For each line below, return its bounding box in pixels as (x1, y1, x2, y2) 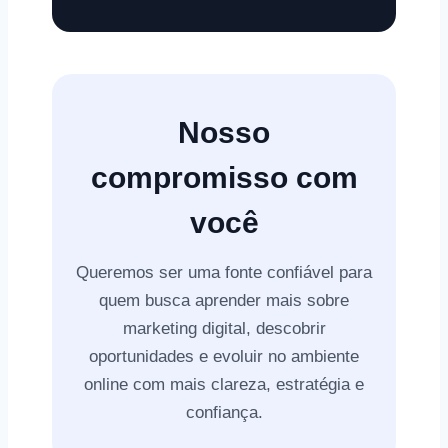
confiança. (185, 403, 263, 422)
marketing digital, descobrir (122, 319, 326, 338)
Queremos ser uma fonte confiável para (76, 263, 372, 282)
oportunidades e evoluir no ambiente (89, 347, 359, 366)
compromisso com (90, 161, 358, 194)
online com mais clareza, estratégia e (84, 375, 364, 394)
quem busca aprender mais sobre (99, 291, 349, 310)
